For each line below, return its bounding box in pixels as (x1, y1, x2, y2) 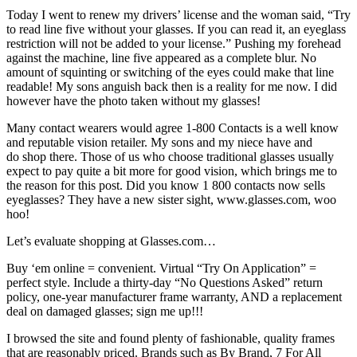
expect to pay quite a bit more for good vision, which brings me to (6, 164, 337, 178)
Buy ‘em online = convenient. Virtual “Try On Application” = (6, 261, 316, 276)
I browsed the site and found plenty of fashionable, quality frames (6, 331, 335, 346)
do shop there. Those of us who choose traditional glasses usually (6, 150, 334, 164)
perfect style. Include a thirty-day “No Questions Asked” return (6, 276, 323, 290)
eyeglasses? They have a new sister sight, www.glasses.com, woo (6, 193, 336, 207)
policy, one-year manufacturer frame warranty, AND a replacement (6, 290, 342, 304)
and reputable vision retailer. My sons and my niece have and (6, 135, 312, 150)
